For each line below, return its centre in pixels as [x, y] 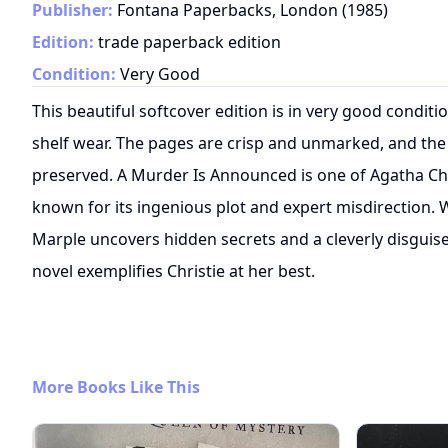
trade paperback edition [189, 42]
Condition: [74, 74]
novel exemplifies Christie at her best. [173, 271]
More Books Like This [116, 387]
